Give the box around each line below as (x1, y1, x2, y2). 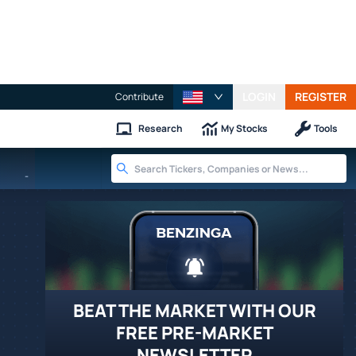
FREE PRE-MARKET (115, 321, 273, 345)
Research (138, 122, 183, 135)
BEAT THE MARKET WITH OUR (72, 299, 316, 323)
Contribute (115, 90, 164, 103)
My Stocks (221, 122, 268, 135)
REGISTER (295, 89, 346, 104)
